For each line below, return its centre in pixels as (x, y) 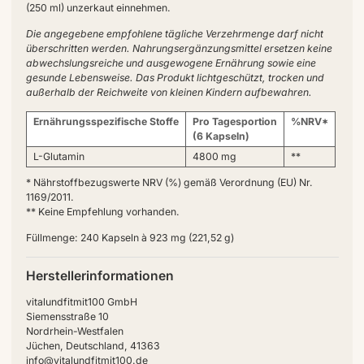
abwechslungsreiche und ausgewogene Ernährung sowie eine (171, 63)
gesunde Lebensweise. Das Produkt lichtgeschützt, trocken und (175, 78)
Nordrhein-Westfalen (74, 331)
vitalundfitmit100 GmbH (81, 302)
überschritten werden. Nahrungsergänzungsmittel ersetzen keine (179, 49)
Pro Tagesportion (234, 122)
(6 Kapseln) (221, 136)
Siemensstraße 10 (67, 317)
